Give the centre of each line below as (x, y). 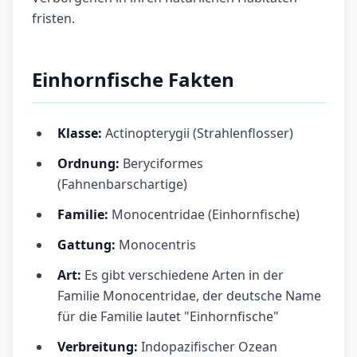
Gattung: (86, 245)
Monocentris (156, 245)
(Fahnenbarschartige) (122, 184)
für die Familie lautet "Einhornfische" (168, 317)
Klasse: (80, 133)
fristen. (53, 19)
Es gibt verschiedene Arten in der (184, 275)
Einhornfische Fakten (133, 80)
